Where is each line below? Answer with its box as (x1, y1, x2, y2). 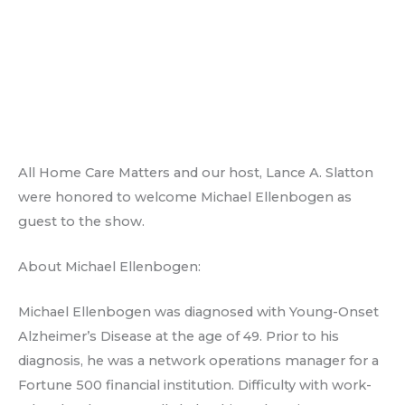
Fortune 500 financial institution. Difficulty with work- (18, 377, 372, 394)
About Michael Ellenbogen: (18, 259, 201, 275)
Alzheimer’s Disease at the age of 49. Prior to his (18, 328, 339, 345)
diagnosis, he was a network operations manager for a (18, 353, 379, 370)
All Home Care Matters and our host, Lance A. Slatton (18, 164, 373, 181)
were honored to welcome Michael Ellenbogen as (18, 188, 352, 205)
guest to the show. (18, 212, 145, 230)
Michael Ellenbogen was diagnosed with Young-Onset (18, 304, 379, 321)
